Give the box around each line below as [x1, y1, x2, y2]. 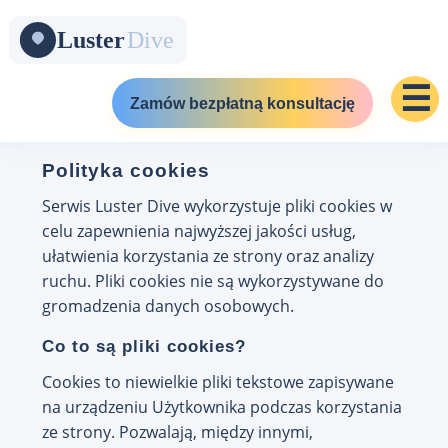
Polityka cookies [41, 160, 210, 181]
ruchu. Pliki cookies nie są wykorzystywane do [41, 270, 384, 292]
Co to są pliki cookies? [41, 337, 246, 356]
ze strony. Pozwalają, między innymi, [41, 421, 313, 443]
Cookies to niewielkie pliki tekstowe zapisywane [41, 371, 394, 393]
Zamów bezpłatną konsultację [130, 94, 355, 112]
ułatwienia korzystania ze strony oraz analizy [41, 245, 374, 267]
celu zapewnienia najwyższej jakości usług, [41, 220, 356, 242]
